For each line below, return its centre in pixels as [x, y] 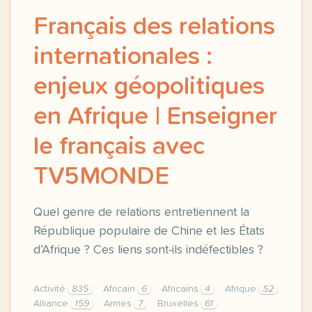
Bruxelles [179, 304]
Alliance [52, 304]
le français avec [119, 147]
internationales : [123, 57]
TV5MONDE [101, 177]
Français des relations [154, 27]
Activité [51, 289]
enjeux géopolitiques [149, 87]
